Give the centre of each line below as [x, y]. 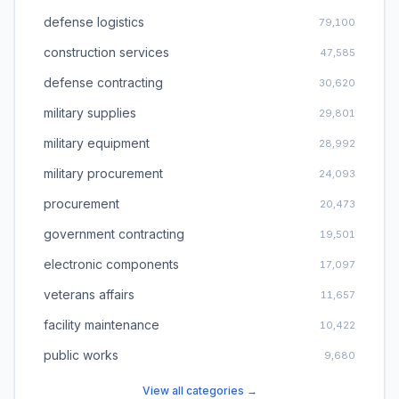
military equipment [97, 143]
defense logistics [94, 22]
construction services [106, 52]
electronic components [111, 264]
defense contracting [103, 82]
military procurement [103, 173]
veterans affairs [89, 294]
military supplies [90, 113]
